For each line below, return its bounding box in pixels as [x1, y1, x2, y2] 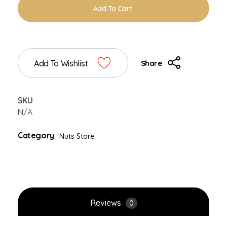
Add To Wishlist [34, 58, 88, 68]
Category [18, 130, 54, 141]
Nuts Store [59, 132, 94, 141]
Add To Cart [93, 4, 132, 14]
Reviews [90, 198, 123, 208]
